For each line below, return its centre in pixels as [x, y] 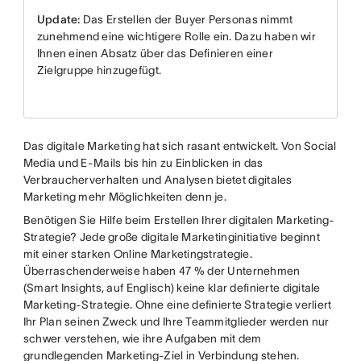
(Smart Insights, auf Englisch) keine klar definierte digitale [172, 288]
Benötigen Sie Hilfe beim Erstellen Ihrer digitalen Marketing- [179, 220]
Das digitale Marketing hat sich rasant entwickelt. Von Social [180, 146]
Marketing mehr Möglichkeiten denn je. [125, 197]
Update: [58, 19]
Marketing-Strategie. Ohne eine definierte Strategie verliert [177, 305]
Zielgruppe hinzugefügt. [99, 70]
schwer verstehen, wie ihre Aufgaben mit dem [142, 338]
